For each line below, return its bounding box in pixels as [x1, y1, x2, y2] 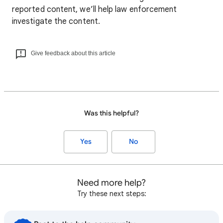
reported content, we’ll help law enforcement [12, 4, 177, 14]
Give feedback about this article [31, 50, 115, 57]
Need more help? [77, 177, 146, 188]
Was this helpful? [84, 109, 139, 117]
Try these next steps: [77, 189, 146, 198]
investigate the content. [12, 16, 100, 26]
